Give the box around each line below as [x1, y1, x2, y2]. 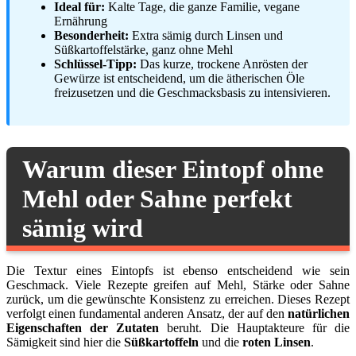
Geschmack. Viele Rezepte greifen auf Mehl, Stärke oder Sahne [6, 277, 350, 292]
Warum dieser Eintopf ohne [22, 154, 323, 184]
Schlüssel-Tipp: [54, 56, 137, 71]
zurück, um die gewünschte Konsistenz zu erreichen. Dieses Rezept [6, 292, 350, 306]
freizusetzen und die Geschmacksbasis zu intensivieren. [54, 85, 331, 99]
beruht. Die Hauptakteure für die [159, 320, 350, 335]
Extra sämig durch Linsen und [129, 28, 283, 42]
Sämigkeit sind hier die [6, 335, 124, 349]
